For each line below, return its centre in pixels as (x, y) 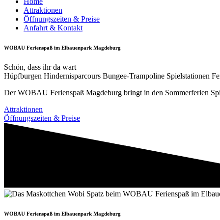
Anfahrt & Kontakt (53, 27)
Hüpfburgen (24, 76)
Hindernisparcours (73, 76)
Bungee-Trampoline (135, 76)
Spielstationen (189, 76)
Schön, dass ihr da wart (40, 67)
